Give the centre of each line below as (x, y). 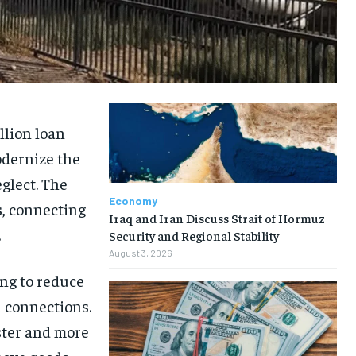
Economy (133, 201)
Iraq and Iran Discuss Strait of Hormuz (217, 218)
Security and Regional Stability (193, 236)
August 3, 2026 (140, 253)
